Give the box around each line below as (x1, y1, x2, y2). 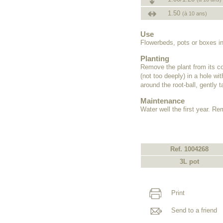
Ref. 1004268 (170, 145, 209, 153)
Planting (140, 54, 169, 63)
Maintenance (140, 97, 185, 105)
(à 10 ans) (182, 10, 207, 16)
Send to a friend (169, 206, 218, 214)
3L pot (179, 157, 199, 165)
